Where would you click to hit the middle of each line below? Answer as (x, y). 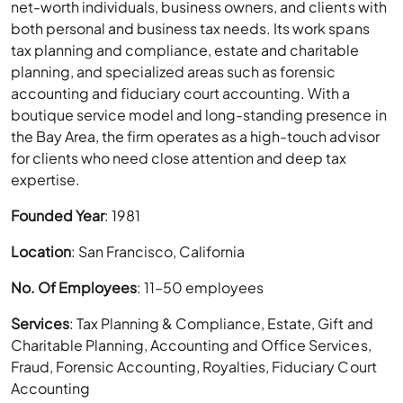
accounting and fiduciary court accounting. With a (181, 93)
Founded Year (58, 215)
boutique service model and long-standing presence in (199, 115)
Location (41, 251)
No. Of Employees (74, 287)
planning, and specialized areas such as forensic (174, 72)
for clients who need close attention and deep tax (179, 158)
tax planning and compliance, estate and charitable (185, 50)
